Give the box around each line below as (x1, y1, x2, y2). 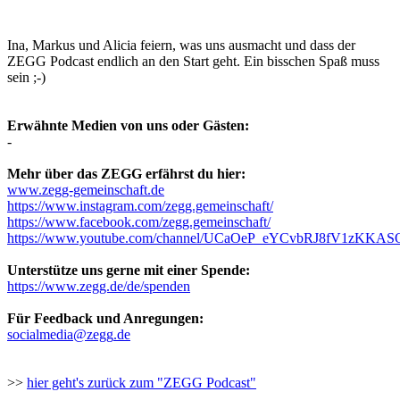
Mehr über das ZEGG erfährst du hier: (7, 166, 246, 182)
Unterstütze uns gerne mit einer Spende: (7, 262, 250, 279)
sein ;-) (7, 70, 46, 86)
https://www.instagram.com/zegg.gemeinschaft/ (7, 198, 273, 214)
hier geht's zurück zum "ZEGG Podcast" (27, 375, 256, 391)
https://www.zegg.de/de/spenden (7, 279, 190, 295)
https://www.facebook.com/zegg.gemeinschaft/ (7, 214, 271, 230)
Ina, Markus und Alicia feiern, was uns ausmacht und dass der (7, 37, 355, 54)
